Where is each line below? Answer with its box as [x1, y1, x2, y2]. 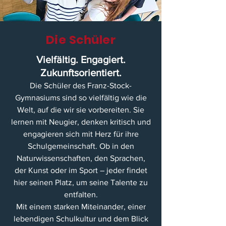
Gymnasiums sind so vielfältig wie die [15, 93, 147, 102]
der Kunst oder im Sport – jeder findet [14, 166, 147, 175]
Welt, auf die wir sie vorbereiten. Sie [17, 105, 144, 114]
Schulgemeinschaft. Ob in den [27, 142, 134, 150]
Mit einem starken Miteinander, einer [16, 202, 146, 211]
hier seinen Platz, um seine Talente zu [14, 178, 148, 187]
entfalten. [64, 190, 98, 199]
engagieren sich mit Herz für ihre [23, 130, 139, 138]
